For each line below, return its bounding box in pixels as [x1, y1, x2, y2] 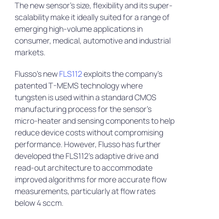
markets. [14, 47, 45, 58]
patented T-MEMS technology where [14, 80, 143, 91]
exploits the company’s [82, 68, 162, 80]
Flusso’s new [14, 68, 59, 80]
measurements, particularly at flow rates [14, 186, 155, 197]
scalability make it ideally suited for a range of [14, 12, 170, 23]
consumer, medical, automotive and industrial [14, 35, 171, 46]
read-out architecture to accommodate [14, 162, 153, 174]
